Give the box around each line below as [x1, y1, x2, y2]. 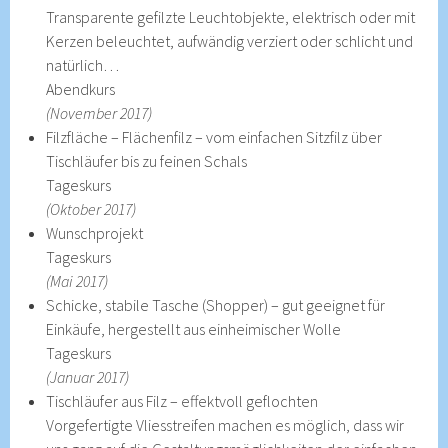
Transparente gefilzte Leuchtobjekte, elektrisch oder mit [46, 6, 416, 27]
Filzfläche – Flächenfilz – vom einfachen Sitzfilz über [46, 126, 383, 147]
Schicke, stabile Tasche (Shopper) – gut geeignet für [46, 294, 386, 315]
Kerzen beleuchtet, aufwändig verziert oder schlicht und [46, 30, 414, 51]
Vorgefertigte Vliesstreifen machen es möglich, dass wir [46, 414, 405, 435]
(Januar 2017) [46, 366, 130, 387]
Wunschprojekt [46, 222, 144, 243]
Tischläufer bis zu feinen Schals [46, 150, 248, 171]
